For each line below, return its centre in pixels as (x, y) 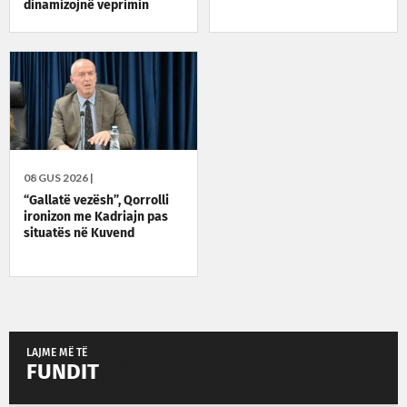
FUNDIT (63, 372)
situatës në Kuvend (79, 233)
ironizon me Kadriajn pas (96, 217)
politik (42, 22)
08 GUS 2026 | (59, 177)
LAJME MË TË (57, 353)
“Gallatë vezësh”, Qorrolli (96, 200)
